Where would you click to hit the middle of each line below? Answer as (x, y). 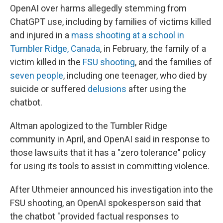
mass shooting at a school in (128, 35)
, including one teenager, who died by (135, 75)
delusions (107, 89)
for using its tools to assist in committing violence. (110, 166)
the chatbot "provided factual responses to (94, 216)
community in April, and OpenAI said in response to (110, 139)
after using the (156, 89)
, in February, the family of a (153, 48)
